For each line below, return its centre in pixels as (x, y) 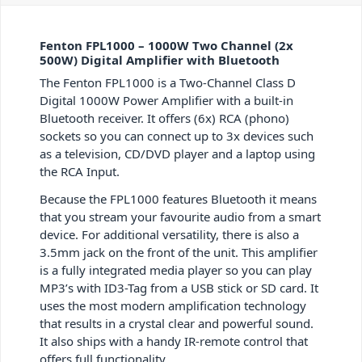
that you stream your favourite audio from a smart (180, 217)
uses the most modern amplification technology (173, 306)
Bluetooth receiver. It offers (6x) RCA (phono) (164, 118)
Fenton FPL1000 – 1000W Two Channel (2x (166, 46)
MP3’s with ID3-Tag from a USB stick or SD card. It (179, 288)
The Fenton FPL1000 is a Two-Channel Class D (168, 83)
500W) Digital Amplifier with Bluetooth (160, 60)
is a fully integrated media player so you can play (176, 270)
